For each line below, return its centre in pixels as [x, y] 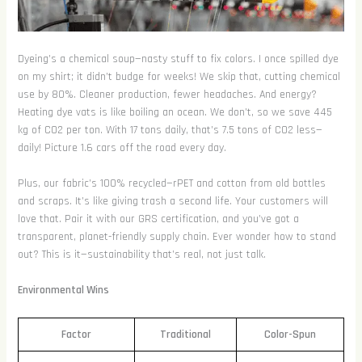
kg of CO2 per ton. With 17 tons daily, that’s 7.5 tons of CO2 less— [170, 130]
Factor [76, 334]
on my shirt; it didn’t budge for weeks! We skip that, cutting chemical [179, 76]
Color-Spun [290, 334]
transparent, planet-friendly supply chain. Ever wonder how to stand [177, 237]
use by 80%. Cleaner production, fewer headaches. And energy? [167, 94]
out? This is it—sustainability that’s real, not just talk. [141, 255]
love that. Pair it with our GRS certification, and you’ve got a [158, 219]
